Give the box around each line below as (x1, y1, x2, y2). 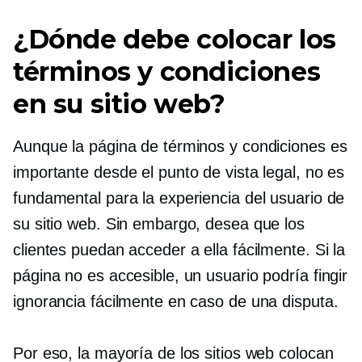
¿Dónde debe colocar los (13, 23, 336, 55)
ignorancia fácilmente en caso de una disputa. (13, 292, 339, 310)
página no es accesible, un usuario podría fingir (13, 266, 348, 284)
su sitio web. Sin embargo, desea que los (13, 214, 305, 233)
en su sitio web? (13, 87, 225, 120)
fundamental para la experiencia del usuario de (13, 188, 345, 207)
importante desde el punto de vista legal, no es (13, 162, 345, 181)
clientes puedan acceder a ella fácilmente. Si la (13, 240, 346, 259)
